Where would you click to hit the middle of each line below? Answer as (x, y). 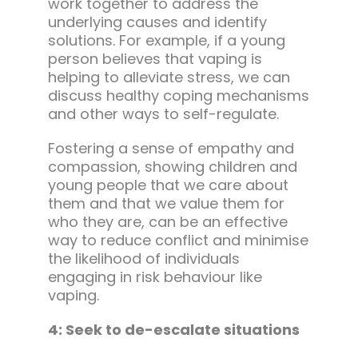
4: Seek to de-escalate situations (173, 330)
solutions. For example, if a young (166, 41)
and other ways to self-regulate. (163, 114)
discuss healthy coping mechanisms (178, 96)
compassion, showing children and (172, 167)
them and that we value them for (166, 204)
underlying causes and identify (157, 22)
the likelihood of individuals (143, 259)
